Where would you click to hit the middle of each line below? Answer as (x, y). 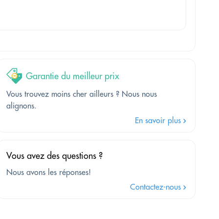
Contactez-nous (156, 187)
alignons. (22, 106)
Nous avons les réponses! (49, 172)
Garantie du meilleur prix (73, 76)
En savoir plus (159, 120)
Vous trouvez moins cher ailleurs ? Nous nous (82, 94)
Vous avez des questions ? (55, 156)
